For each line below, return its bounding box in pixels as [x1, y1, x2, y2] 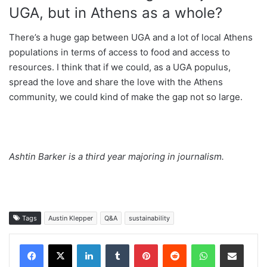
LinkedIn [100, 238, 131, 249]
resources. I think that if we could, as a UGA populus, [9, 61, 231, 73]
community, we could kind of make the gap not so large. [9, 91, 243, 103]
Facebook [43, 238, 79, 249]
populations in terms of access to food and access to [9, 46, 230, 58]
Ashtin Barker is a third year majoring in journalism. [9, 150, 224, 162]
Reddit [186, 238, 210, 249]
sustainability [129, 213, 170, 222]
